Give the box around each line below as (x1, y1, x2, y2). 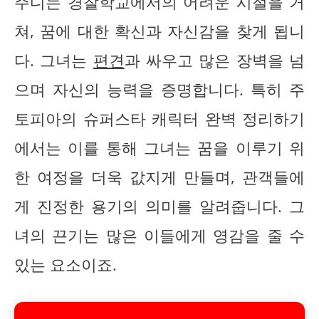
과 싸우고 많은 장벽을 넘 (124, 49, 305, 70)
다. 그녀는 (14, 49, 93, 70)
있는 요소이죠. (14, 253, 117, 275)
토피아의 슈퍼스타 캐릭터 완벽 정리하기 (14, 108, 305, 129)
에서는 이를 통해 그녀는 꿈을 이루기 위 (14, 137, 305, 158)
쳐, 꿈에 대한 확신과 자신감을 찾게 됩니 (14, 20, 305, 41)
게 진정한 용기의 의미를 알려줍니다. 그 (14, 195, 305, 216)
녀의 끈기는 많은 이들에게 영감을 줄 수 (14, 224, 305, 246)
